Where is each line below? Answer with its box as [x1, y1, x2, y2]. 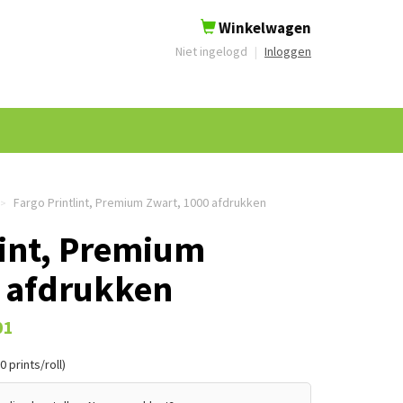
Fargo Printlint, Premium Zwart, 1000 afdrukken [11, 194, 266, 210]
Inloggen [264, 43, 311, 59]
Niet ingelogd [175, 43, 250, 59]
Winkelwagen [216, 18, 311, 38]
